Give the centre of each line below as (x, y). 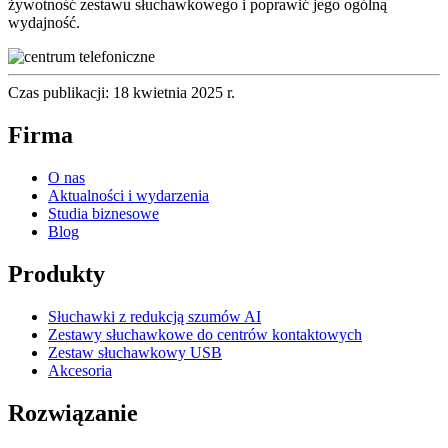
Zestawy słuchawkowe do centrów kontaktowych (205, 334)
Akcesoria (80, 370)
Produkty (56, 273)
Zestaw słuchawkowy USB (135, 352)
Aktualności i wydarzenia (128, 195)
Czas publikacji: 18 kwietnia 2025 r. (121, 92)
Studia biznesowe (103, 213)
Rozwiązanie (73, 412)
